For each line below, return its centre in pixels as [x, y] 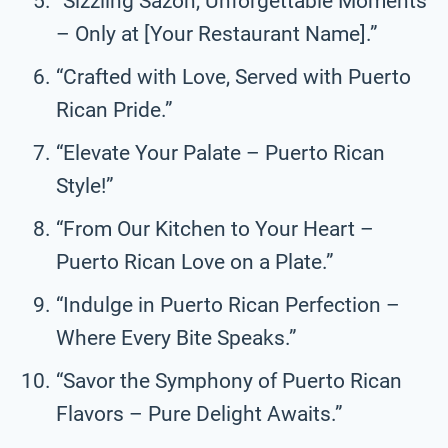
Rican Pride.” [114, 109]
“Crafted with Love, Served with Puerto [233, 76]
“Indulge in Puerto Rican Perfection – [228, 304]
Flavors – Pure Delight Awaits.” [199, 413]
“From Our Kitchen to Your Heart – [215, 228]
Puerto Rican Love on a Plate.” [195, 261]
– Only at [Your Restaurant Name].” [217, 33]
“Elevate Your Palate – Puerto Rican [220, 152]
